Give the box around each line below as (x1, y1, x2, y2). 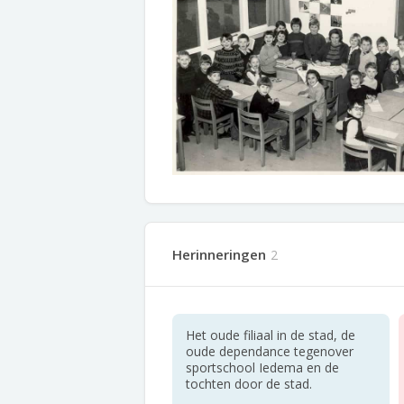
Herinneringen (172, 245, 266, 263)
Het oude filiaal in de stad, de (186, 326, 355, 344)
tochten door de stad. (186, 375, 312, 392)
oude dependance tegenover (186, 343, 353, 360)
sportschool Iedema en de (186, 359, 339, 376)
